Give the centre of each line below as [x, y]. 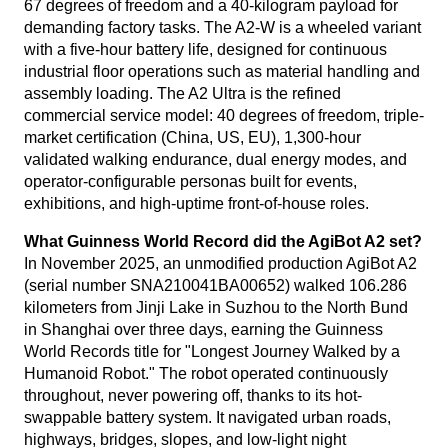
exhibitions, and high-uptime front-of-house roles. [196, 203]
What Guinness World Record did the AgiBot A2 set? [223, 241]
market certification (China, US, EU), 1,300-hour [192, 137]
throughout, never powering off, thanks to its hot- [193, 395]
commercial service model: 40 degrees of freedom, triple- [224, 115]
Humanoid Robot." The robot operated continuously [206, 373]
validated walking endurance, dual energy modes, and [215, 159]
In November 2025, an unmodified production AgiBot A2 [220, 263]
